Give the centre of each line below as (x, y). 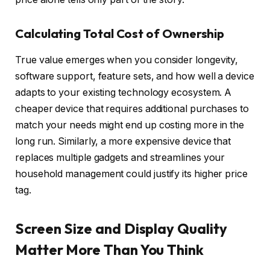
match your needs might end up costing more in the (130, 125)
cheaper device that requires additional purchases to (132, 109)
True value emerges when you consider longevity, (127, 60)
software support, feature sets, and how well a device (135, 77)
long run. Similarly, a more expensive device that (123, 142)
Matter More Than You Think (109, 249)
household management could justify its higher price (131, 174)
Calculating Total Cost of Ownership (120, 34)
